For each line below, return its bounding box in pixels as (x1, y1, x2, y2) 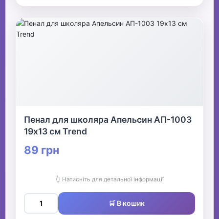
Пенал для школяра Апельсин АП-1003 (24, 114, 192, 125)
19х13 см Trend (24, 126, 88, 137)
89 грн (24, 143, 60, 157)
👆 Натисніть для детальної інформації (55, 175, 164, 183)
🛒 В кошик (109, 199, 145, 208)
